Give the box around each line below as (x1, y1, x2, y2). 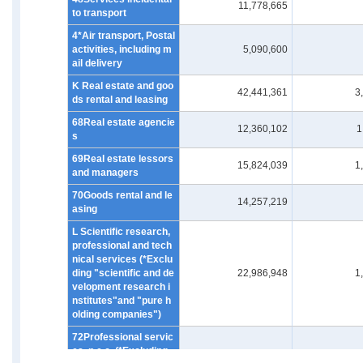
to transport (72, 7, 126, 19)
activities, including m (72, 44, 172, 55)
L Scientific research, (72, 226, 170, 237)
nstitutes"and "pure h (72, 295, 171, 306)
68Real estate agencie (72, 117, 175, 128)
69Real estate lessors (72, 153, 173, 164)
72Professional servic (72, 331, 173, 343)
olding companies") (72, 309, 161, 320)
